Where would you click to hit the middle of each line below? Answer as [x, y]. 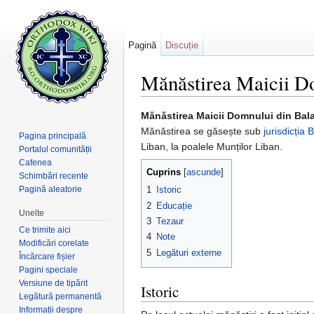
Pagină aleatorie [51, 189]
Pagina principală [53, 136]
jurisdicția [284, 131]
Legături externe [189, 252]
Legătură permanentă [61, 296]
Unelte [32, 213]
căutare [235, 102]
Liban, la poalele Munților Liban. [212, 147]
